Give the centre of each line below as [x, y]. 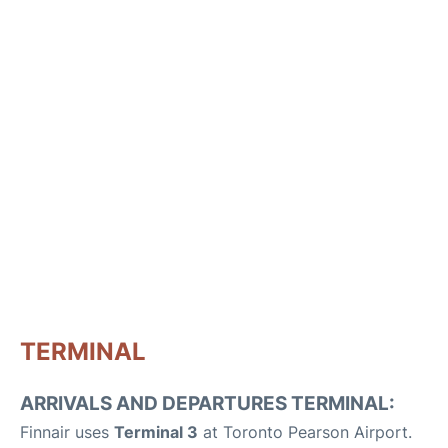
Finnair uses [67, 432]
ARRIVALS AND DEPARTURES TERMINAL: [207, 403]
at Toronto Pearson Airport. [305, 432]
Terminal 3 [156, 432]
